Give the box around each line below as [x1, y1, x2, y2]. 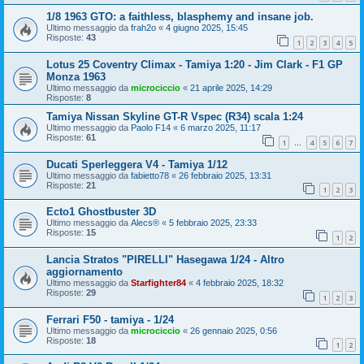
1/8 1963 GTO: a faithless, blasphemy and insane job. [46, 11, 314, 24]
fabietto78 [131, 170, 169, 180]
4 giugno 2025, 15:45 [166, 23, 248, 33]
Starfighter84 [131, 277, 186, 288]
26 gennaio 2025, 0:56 [190, 325, 277, 336]
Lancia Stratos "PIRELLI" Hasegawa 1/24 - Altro [46, 253, 284, 266]
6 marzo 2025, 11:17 [180, 123, 261, 133]
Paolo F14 [131, 123, 171, 133]
